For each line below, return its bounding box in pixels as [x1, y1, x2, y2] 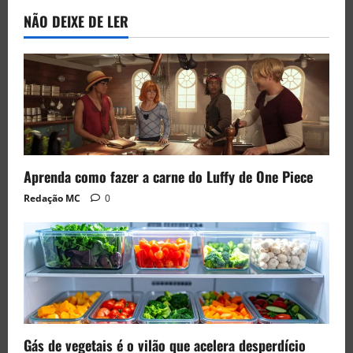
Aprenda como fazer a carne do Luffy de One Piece [24, 166, 313, 188]
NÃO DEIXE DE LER [24, 10, 128, 32]
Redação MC [24, 191, 80, 206]
